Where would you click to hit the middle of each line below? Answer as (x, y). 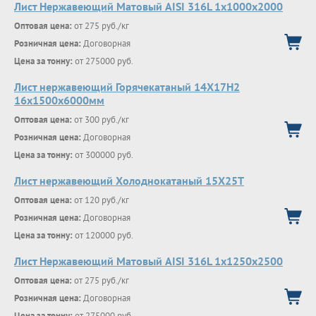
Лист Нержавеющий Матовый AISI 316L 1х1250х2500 (148, 261)
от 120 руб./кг (101, 200)
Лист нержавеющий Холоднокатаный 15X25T (129, 181)
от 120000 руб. (103, 235)
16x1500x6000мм (59, 100)
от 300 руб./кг (101, 120)
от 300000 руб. (103, 155)
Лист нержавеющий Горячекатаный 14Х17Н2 (127, 87)
